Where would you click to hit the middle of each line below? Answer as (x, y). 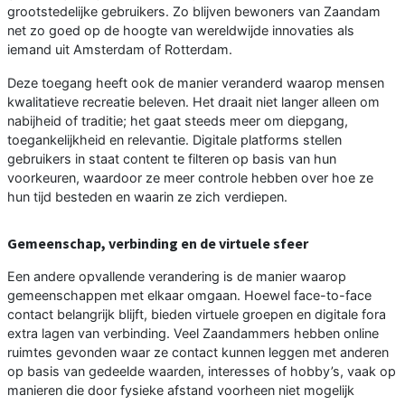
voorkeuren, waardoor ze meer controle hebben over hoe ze (190, 178)
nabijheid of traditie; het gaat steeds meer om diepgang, (178, 121)
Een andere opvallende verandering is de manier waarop (177, 277)
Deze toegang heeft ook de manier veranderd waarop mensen (196, 83)
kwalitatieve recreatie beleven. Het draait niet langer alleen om (193, 102)
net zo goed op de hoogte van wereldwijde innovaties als (181, 31)
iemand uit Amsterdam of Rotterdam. (120, 50)
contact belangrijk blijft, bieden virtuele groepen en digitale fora (197, 315)
